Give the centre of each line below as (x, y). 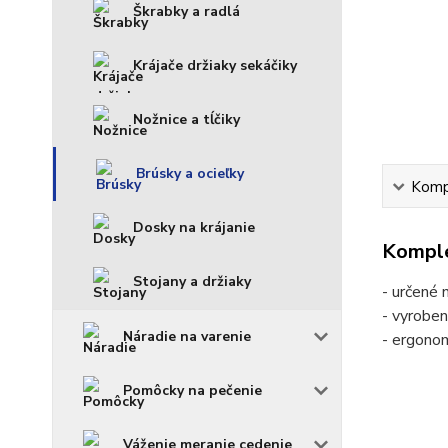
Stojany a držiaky (192, 281)
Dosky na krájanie (194, 227)
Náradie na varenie (187, 336)
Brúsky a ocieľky (190, 173)
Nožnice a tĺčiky (186, 119)
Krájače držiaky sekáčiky (215, 65)
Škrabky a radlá (186, 11)
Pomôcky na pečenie (192, 390)
